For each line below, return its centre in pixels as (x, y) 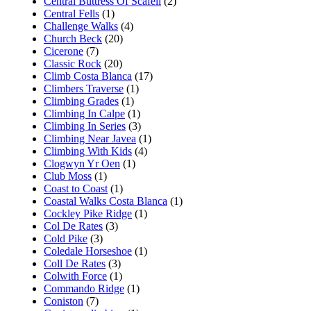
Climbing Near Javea (90, 138)
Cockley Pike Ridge (88, 213)
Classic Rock (73, 63)
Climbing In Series (85, 126)
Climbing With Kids (88, 151)
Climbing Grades (81, 101)
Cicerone (64, 51)
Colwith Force (75, 276)
